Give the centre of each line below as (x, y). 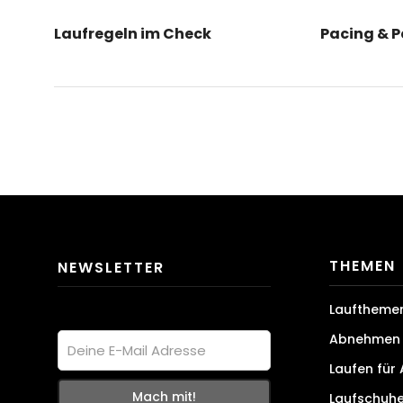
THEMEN (362, 266)
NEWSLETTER (111, 268)
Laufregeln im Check (133, 33)
